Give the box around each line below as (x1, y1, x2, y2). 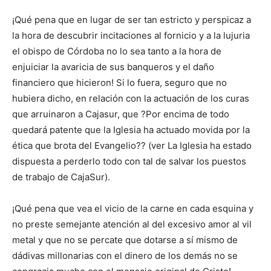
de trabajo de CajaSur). (12, 171, 110, 183)
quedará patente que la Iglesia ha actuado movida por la (12, 124, 250, 136)
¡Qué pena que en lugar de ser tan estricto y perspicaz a (12, 14, 251, 26)
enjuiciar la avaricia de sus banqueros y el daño (12, 61, 214, 73)
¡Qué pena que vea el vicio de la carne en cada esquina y (12, 203, 253, 215)
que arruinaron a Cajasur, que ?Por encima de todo (12, 108, 229, 120)
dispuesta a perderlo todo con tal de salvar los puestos (12, 155, 246, 168)
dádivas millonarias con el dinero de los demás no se (12, 250, 238, 262)
